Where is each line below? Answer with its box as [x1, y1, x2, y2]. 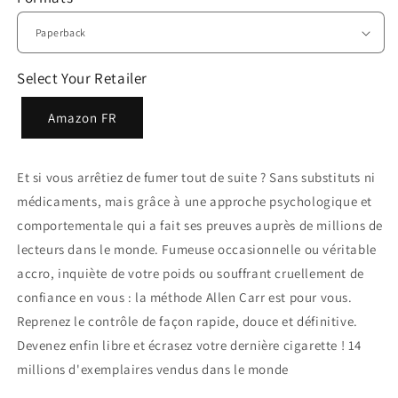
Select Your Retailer [17, 68, 147, 89]
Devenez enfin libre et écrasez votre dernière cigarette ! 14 [17, 337, 362, 354]
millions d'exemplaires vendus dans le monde [17, 361, 289, 378]
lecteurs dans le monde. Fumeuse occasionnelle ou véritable [17, 241, 377, 259]
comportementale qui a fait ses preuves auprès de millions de [17, 217, 384, 235]
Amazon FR [48, 108, 116, 126]
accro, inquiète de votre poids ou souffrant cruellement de [17, 265, 364, 283]
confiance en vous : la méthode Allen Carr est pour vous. [17, 289, 353, 306]
